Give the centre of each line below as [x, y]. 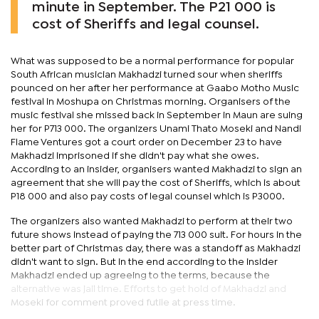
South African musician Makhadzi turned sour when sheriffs [147, 74]
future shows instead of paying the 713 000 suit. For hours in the [156, 235]
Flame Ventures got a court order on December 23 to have [146, 142]
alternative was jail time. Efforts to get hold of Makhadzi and [148, 289]
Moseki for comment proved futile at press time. [123, 302]
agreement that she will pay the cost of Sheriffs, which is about [156, 183]
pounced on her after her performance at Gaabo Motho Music [155, 88]
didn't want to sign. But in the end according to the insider [144, 262]
